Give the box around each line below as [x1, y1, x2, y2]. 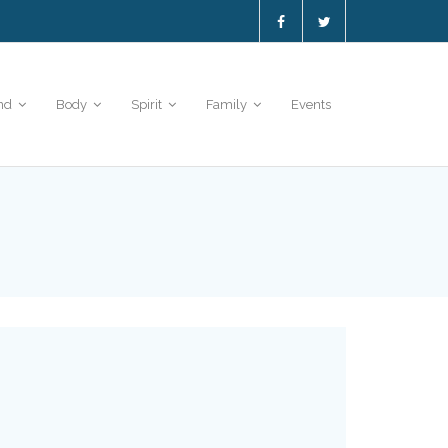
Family [206, 97, 247, 112]
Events [291, 97, 331, 112]
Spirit [131, 97, 162, 112]
